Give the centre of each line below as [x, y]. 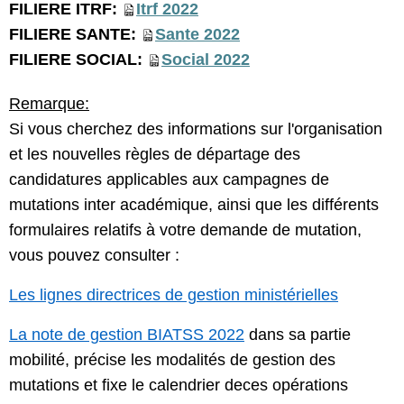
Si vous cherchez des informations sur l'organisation [196, 129]
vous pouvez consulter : [94, 255]
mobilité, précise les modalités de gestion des [172, 360]
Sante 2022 [197, 34]
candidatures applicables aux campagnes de [169, 179]
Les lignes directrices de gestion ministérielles [174, 295]
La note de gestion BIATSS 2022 [127, 335]
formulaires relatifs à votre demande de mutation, [185, 230]
